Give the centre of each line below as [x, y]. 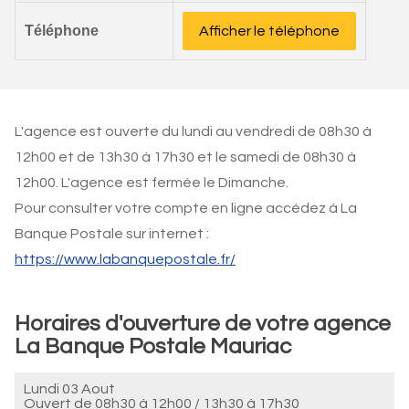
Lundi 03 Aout [69, 389]
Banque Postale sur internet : [112, 234]
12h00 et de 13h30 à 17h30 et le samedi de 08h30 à [185, 157]
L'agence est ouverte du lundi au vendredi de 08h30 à [193, 131]
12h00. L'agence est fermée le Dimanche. [152, 183]
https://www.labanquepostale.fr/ [125, 259]
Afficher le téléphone [269, 31]
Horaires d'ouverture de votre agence [203, 324]
